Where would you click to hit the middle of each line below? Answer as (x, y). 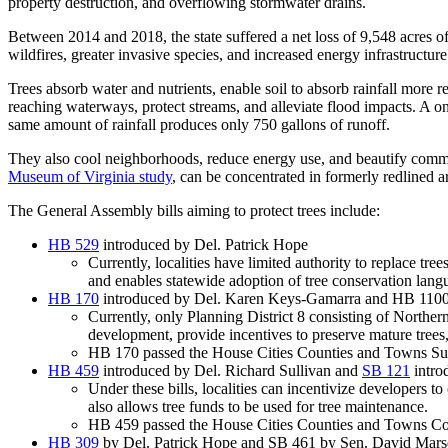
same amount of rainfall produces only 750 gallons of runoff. (203, 125)
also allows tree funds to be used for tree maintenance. (262, 407)
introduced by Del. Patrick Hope (203, 245)
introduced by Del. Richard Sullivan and (230, 371)
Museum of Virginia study (90, 177)
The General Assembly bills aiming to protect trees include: (196, 211)
